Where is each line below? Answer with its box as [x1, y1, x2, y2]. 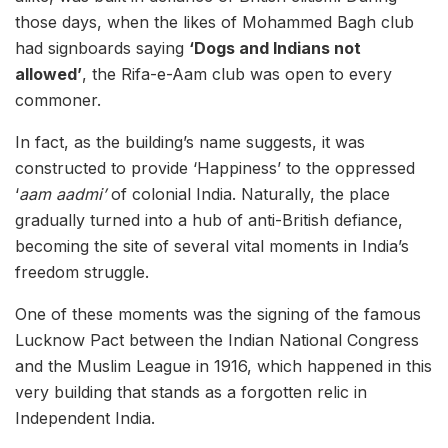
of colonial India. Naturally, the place [106, 184, 390, 205]
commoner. [15, 90, 101, 111]
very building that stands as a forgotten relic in [15, 382, 367, 403]
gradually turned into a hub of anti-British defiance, [15, 210, 403, 231]
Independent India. [15, 408, 155, 429]
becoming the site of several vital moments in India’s [15, 236, 409, 257]
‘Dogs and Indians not [189, 38, 361, 59]
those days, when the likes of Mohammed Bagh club [15, 12, 414, 33]
